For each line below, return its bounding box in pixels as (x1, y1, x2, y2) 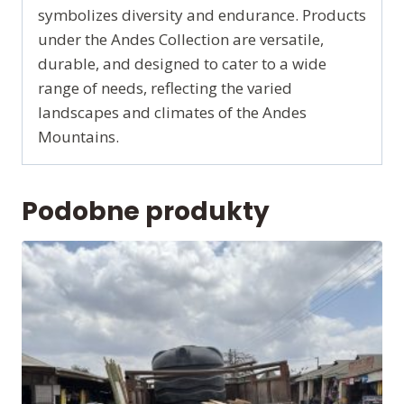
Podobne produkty (22, 194, 270, 230)
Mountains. (38, 126, 119, 148)
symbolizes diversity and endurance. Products (38, 5, 366, 26)
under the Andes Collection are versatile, (38, 29, 324, 50)
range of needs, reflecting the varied (38, 78, 292, 99)
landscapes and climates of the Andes (38, 102, 307, 124)
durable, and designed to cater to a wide (38, 53, 326, 75)
